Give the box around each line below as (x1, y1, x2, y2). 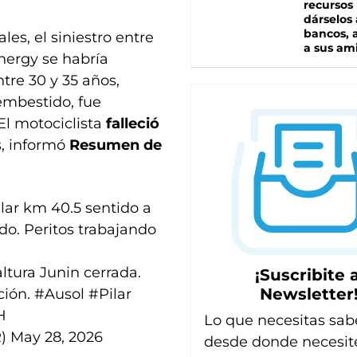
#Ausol (33, 284, 84, 303)
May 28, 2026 (10, 328, 103, 346)
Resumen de (69, 135, 162, 154)
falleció (106, 114, 159, 132)
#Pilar (88, 284, 131, 303)
